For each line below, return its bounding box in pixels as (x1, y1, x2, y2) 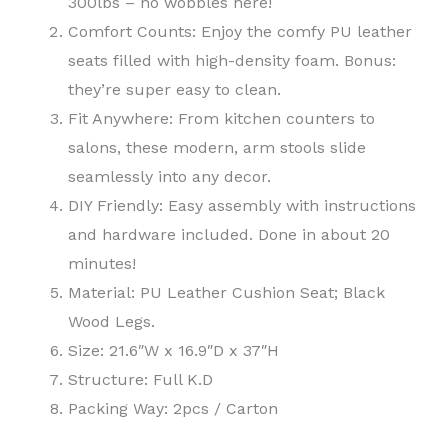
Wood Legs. (68, 312, 155, 332)
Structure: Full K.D (68, 370, 213, 390)
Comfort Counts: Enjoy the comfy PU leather (68, 22, 412, 42)
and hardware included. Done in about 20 (68, 225, 390, 245)
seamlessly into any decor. (68, 167, 271, 187)
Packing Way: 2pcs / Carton (68, 399, 278, 419)
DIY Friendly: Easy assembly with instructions (68, 196, 416, 216)
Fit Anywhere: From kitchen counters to (68, 109, 375, 129)
